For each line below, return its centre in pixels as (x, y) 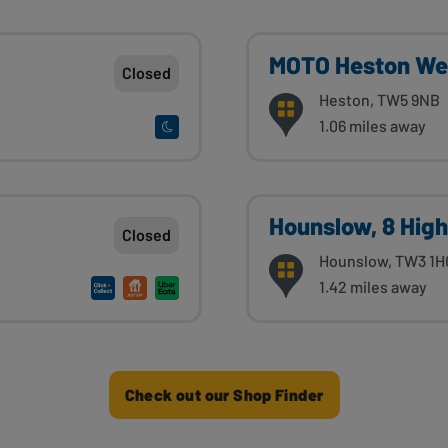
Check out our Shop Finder (224, 394)
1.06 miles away (372, 125)
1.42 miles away (373, 286)
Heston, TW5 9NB (379, 99)
